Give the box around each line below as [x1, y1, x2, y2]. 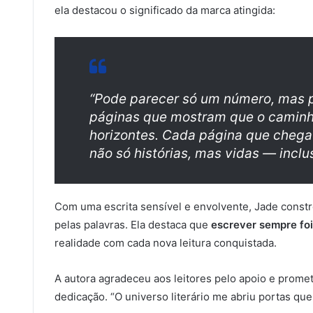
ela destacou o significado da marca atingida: [54, 3, 275, 17]
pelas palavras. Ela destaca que [54, 218, 211, 231]
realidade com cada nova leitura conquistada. [54, 236, 277, 249]
